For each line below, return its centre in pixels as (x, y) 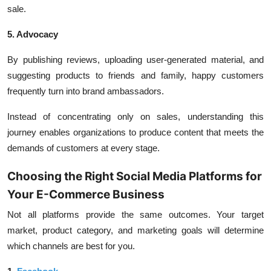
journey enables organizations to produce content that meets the (135, 132)
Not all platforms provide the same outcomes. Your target (135, 214)
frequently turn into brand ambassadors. (86, 91)
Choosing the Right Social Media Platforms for (135, 176)
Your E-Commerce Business (86, 194)
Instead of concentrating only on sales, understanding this (135, 116)
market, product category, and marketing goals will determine (135, 230)
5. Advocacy (33, 34)
